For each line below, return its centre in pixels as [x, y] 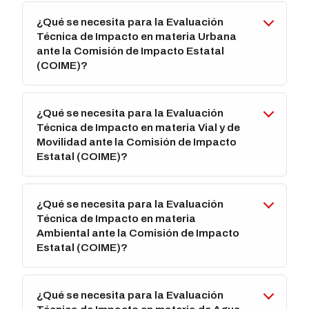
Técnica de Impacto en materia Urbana [137, 37]
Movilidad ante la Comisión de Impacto [137, 142]
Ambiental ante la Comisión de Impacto [138, 233]
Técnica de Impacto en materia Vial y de [139, 128]
